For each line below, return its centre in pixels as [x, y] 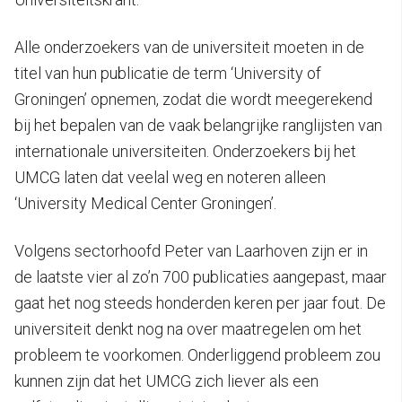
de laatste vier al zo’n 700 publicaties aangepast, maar [201, 277]
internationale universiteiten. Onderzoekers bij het [185, 152]
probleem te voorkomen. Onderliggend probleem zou [197, 355]
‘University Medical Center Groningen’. [145, 204]
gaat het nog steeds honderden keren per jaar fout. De [200, 303]
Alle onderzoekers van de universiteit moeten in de [189, 48]
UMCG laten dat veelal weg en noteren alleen [170, 178]
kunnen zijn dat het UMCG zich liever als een [166, 381]
